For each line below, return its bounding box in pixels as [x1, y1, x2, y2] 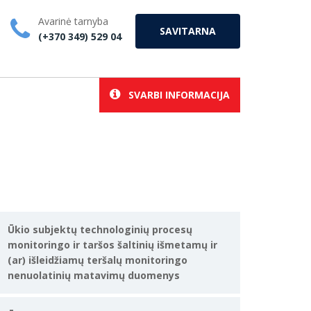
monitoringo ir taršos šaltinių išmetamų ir [8, 238, 217, 251]
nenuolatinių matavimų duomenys [8, 269, 180, 282]
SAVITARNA [160, 24, 216, 37]
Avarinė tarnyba [38, 15, 108, 28]
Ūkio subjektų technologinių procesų [8, 223, 192, 236]
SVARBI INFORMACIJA [120, 88, 230, 101]
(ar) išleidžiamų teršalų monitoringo [8, 253, 187, 267]
